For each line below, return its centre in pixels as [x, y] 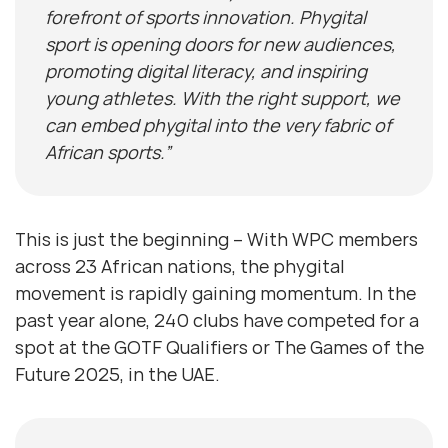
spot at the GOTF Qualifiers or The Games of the [219, 347]
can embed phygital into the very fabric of [218, 125]
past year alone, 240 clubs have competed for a [217, 320]
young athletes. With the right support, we [222, 98]
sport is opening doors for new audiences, [220, 44]
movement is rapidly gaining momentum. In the [215, 293]
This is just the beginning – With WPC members [216, 239]
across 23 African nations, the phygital [180, 266]
